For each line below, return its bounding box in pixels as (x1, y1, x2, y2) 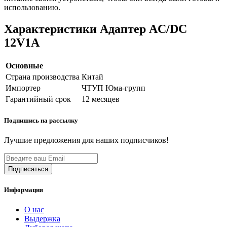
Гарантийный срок (6, 95, 71, 104)
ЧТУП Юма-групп (82, 84, 145, 93)
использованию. (4, 3, 60, 12)
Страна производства (6, 72, 80, 82)
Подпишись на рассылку (4, 117, 78, 125)
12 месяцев (82, 95, 120, 104)
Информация (4, 185, 43, 194)
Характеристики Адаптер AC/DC (4, 22, 187, 36)
